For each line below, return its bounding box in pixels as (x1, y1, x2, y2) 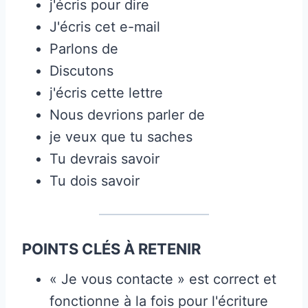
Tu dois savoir (49, 172, 140, 189)
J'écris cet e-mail (49, 18, 160, 35)
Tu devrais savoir (49, 150, 159, 167)
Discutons (49, 62, 113, 79)
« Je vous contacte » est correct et (49, 270, 276, 287)
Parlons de (49, 40, 118, 57)
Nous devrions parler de (49, 106, 205, 123)
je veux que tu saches (49, 128, 192, 145)
